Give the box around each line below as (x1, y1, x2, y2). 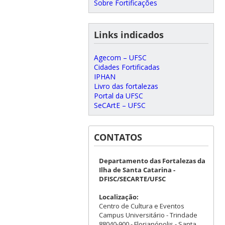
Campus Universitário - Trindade (98, 210, 197, 219)
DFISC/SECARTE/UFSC (98, 174, 166, 183)
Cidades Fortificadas (93, 62, 160, 72)
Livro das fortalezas (93, 81, 158, 91)
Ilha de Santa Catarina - (98, 165, 175, 174)
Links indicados (93, 28, 164, 41)
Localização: (98, 192, 139, 201)
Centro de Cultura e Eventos (98, 201, 184, 210)
